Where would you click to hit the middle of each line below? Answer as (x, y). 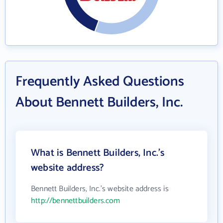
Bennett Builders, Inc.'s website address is (100, 189)
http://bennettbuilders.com (76, 201)
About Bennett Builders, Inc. (99, 103)
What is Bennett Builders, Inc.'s (98, 153)
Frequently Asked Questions (100, 82)
